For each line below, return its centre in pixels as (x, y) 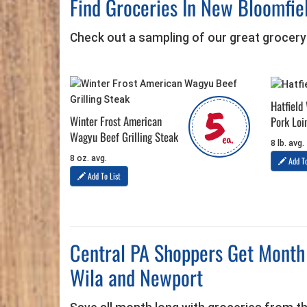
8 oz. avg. (88, 158)
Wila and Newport (136, 278)
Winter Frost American (116, 121)
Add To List (103, 176)
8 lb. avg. (287, 143)
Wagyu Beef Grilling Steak (124, 137)
